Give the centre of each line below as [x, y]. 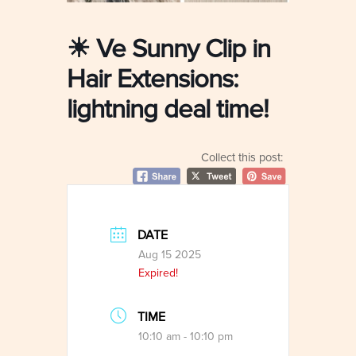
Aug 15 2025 [170, 255]
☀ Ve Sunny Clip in [168, 49]
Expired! [158, 273]
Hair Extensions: [153, 79]
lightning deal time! [168, 110]
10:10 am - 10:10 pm [186, 337]
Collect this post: [242, 158]
